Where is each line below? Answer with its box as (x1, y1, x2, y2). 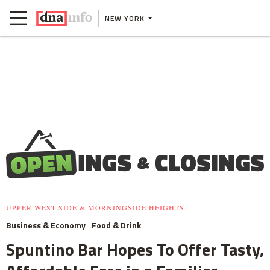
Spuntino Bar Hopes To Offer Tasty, (6, 236, 264, 263)
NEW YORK (105, 12, 145, 24)
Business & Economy (6, 219, 86, 232)
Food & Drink (92, 219, 141, 232)
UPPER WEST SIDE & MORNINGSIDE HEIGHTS (6, 202, 184, 213)
